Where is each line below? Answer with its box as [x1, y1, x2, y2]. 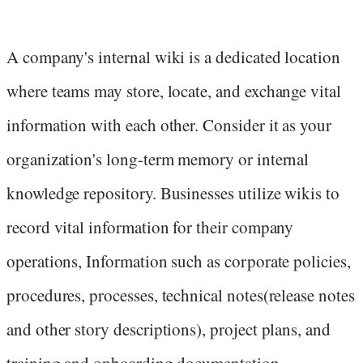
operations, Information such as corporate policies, [6, 249, 351, 272]
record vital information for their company [6, 215, 294, 238]
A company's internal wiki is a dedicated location [6, 45, 340, 68]
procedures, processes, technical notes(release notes [6, 283, 355, 306]
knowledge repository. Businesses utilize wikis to [6, 181, 340, 204]
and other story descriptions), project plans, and [6, 317, 331, 340]
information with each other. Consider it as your [6, 113, 331, 136]
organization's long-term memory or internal [6, 147, 310, 170]
